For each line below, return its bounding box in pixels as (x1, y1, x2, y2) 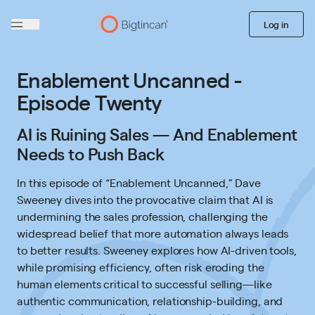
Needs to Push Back (17, 142, 165, 165)
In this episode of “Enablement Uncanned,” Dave (17, 175, 261, 190)
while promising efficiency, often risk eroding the (17, 259, 264, 274)
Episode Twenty (17, 87, 162, 115)
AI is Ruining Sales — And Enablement (17, 122, 297, 145)
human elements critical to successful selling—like (17, 276, 272, 291)
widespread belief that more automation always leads (17, 226, 289, 240)
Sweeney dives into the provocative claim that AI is (17, 192, 274, 207)
